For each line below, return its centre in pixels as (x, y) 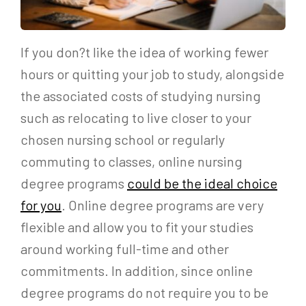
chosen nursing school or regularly (123, 139)
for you (41, 205)
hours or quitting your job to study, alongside (152, 73)
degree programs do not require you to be (144, 292)
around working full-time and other (125, 248)
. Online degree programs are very (163, 205)
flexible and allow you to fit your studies (137, 226)
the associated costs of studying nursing (141, 95)
